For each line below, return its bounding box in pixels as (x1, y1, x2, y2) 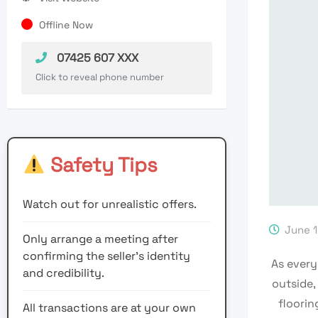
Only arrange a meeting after (23, 231, 178, 247)
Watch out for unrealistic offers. (23, 197, 197, 212)
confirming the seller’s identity (23, 248, 190, 264)
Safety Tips (45, 152, 158, 178)
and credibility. (23, 265, 104, 281)
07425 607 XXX (54, 50, 138, 66)
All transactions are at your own (23, 300, 196, 316)
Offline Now (39, 18, 93, 32)
